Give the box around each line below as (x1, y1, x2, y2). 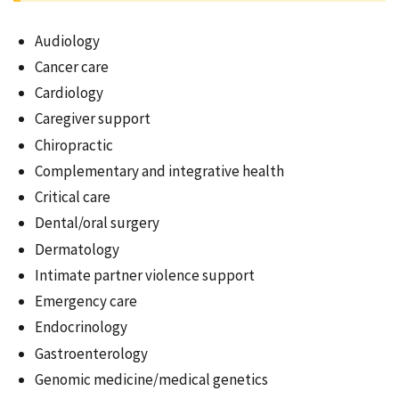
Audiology (35, 30, 100, 51)
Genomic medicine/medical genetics (35, 369, 268, 389)
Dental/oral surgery (35, 213, 159, 233)
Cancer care (35, 56, 109, 77)
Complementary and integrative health (35, 160, 284, 181)
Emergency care (35, 291, 137, 312)
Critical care (35, 187, 110, 208)
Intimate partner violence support (35, 265, 255, 285)
